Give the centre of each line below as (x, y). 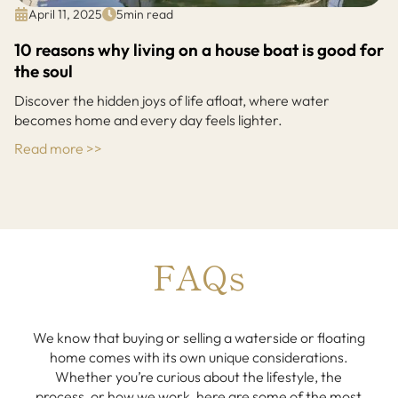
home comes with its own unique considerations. (199, 358)
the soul (44, 72)
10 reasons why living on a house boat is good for (199, 50)
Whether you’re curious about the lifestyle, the (199, 377)
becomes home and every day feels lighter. (148, 120)
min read (148, 15)
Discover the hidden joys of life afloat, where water (172, 101)
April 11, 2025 (65, 15)
